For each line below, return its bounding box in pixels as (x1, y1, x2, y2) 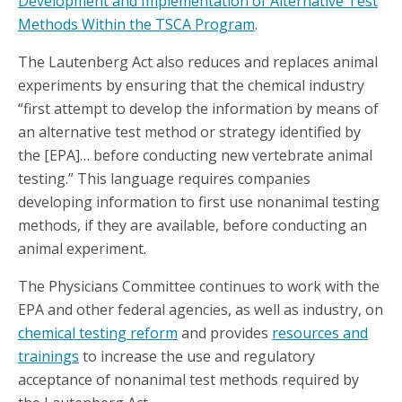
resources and (272, 323, 368, 344)
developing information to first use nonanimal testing (18, 192, 380, 213)
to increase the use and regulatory (79, 346, 315, 367)
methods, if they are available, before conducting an (18, 215, 367, 236)
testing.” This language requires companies (18, 169, 310, 189)
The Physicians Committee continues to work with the (18, 276, 380, 297)
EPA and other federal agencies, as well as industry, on (18, 300, 383, 320)
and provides (178, 323, 272, 344)
